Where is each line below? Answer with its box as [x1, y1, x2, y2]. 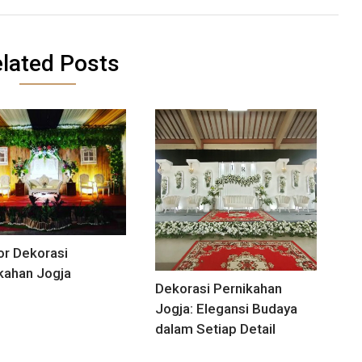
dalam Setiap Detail [155, 321, 276, 338]
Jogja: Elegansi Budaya [155, 301, 298, 318]
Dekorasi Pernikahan [155, 280, 283, 297]
